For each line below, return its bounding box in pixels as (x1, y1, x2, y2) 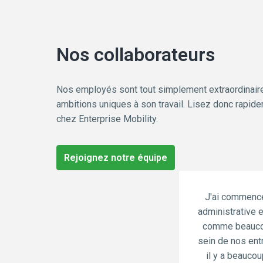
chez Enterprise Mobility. (56, 113, 158, 125)
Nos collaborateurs (56, 43, 215, 66)
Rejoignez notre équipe (64, 152, 167, 164)
